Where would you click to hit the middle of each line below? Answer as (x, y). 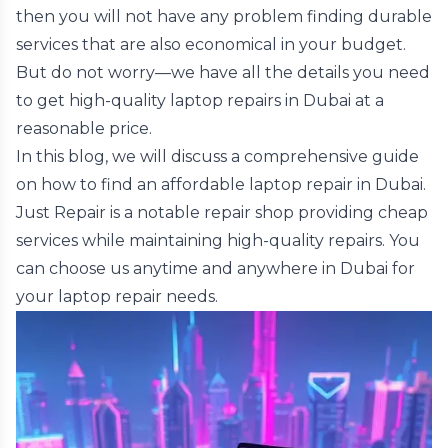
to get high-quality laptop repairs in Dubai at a (200, 100)
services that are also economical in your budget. (211, 44)
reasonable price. (84, 128)
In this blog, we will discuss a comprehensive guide (217, 156)
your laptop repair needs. (117, 296)
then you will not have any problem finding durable (224, 16)
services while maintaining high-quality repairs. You (218, 240)
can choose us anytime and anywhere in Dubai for (215, 268)
